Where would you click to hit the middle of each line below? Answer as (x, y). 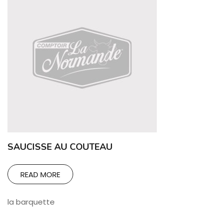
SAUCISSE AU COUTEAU (60, 147)
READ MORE (40, 174)
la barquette (31, 202)
